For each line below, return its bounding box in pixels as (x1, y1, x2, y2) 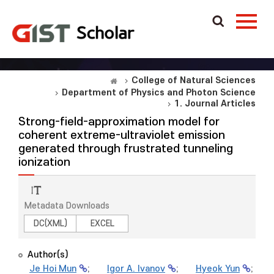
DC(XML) (33, 219, 67, 228)
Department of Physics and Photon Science (62, 87, 256, 98)
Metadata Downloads (24, 201, 109, 210)
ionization (18, 156, 70, 169)
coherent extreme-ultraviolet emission (18, 129, 225, 142)
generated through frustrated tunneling (18, 143, 233, 155)
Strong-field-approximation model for (18, 116, 220, 128)
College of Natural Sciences (131, 75, 256, 86)
